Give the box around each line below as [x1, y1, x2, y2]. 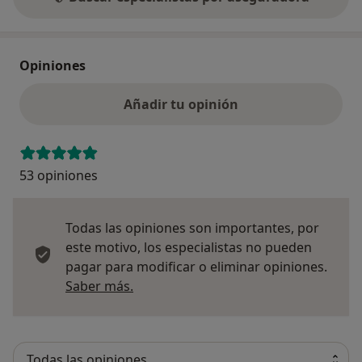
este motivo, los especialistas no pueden [65, 238, 312, 256]
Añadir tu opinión [124, 95, 238, 113]
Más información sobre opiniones [133, 276, 339, 294]
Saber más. [65, 276, 133, 295]
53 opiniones [19, 166, 98, 184]
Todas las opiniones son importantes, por [65, 218, 319, 237]
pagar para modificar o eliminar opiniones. [65, 257, 327, 276]
